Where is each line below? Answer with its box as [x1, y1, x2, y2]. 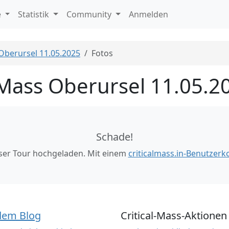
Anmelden [128, 9, 168, 20]
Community [66, 9, 114, 20]
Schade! [96, 130, 133, 144]
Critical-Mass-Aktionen [121, 209, 227, 222]
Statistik [18, 9, 52, 20]
